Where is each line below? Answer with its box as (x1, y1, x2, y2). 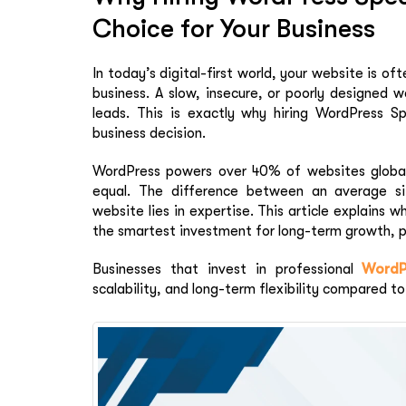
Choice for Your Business (92, 14, 375, 43)
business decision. (92, 125, 206, 141)
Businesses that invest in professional (92, 261, 362, 277)
